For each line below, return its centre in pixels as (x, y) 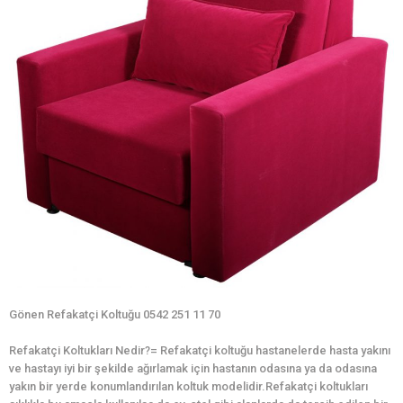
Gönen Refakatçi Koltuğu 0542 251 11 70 (115, 315)
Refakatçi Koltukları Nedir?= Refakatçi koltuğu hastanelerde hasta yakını (200, 351)
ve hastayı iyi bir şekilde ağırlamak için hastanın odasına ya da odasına (193, 369)
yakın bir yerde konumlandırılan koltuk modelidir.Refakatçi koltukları (188, 387)
